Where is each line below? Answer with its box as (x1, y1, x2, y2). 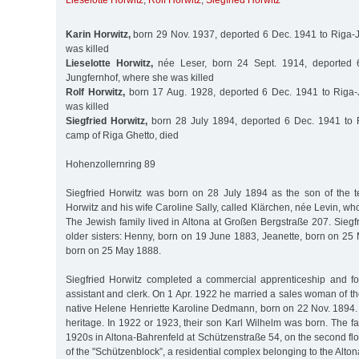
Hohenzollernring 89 (66, 158, 155, 170)
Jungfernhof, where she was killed (66, 71, 214, 83)
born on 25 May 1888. (66, 244, 161, 256)
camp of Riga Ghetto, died (66, 129, 179, 141)
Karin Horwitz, (66, 28, 131, 40)
